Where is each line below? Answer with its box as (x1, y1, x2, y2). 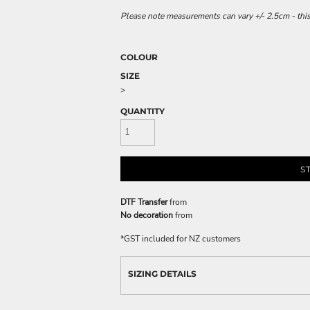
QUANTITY (120, 106, 165, 116)
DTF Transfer (120, 196, 167, 208)
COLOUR (120, 52, 158, 62)
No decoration (120, 209, 173, 221)
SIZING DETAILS (128, 268, 197, 279)
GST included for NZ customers (124, 232, 241, 244)
